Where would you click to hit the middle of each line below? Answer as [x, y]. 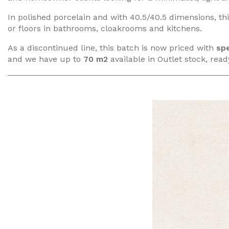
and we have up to [45, 59]
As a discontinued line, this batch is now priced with [111, 48]
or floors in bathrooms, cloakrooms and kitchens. [105, 28]
